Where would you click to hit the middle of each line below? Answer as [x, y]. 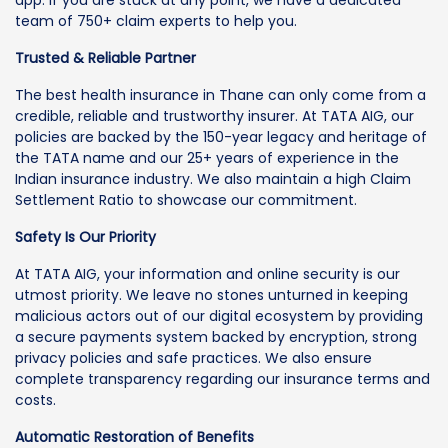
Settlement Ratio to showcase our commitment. [186, 199]
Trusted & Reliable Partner [105, 57]
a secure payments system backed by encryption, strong [216, 336]
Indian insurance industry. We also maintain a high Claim [213, 178]
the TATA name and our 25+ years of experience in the [207, 157]
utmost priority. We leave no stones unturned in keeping [211, 294]
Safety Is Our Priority [85, 236]
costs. [35, 399]
